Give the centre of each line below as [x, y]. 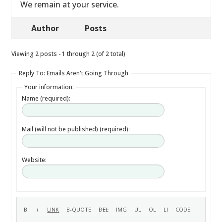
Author [45, 28]
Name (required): [46, 98]
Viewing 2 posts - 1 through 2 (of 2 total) [69, 54]
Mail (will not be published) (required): [76, 129]
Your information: [49, 87]
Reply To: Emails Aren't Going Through [74, 73]
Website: [34, 160]
